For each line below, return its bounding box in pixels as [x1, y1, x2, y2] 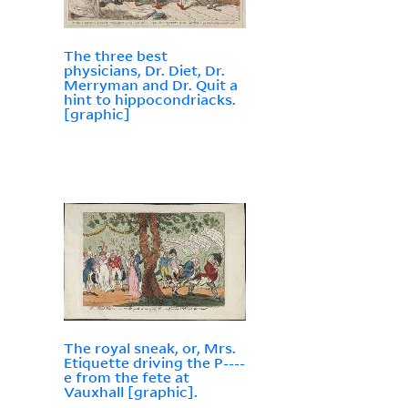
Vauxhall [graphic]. [63, 382, 198, 402]
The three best [63, 46, 168, 66]
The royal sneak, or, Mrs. [63, 339, 236, 358]
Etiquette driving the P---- [63, 353, 245, 372]
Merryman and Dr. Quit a [63, 76, 238, 95]
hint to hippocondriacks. [63, 90, 236, 109]
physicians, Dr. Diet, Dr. [63, 61, 225, 80]
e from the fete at [63, 368, 189, 387]
